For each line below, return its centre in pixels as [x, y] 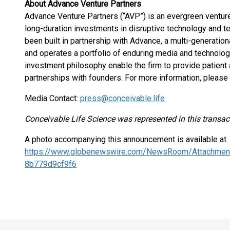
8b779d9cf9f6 [51, 164]
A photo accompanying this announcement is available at [126, 139]
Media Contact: [52, 98]
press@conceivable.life [122, 98]
